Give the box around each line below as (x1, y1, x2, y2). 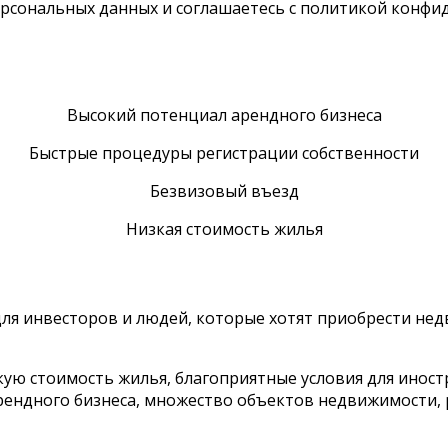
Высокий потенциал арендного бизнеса (66, 104, 382, 126)
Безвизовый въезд (149, 180, 299, 202)
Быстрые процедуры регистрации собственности (29, 142, 419, 164)
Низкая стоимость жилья (125, 218, 323, 240)
